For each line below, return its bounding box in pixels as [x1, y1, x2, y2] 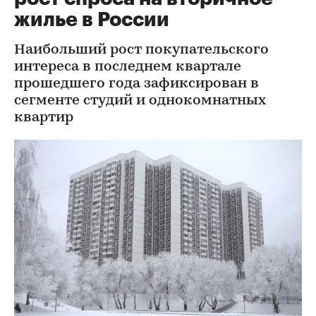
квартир [14, 111, 73, 125]
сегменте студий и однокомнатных [14, 94, 266, 108]
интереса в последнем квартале [14, 60, 241, 74]
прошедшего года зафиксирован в [14, 77, 259, 91]
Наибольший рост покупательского [14, 43, 269, 57]
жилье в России [14, 10, 169, 30]
